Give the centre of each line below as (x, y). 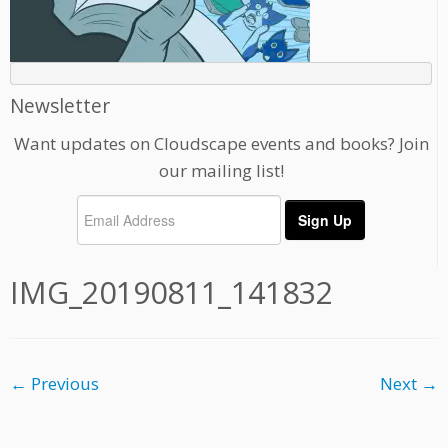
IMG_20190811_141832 (171, 293)
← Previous (54, 384)
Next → (409, 384)
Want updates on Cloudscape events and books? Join (221, 144)
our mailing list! (221, 171)
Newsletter (60, 106)
